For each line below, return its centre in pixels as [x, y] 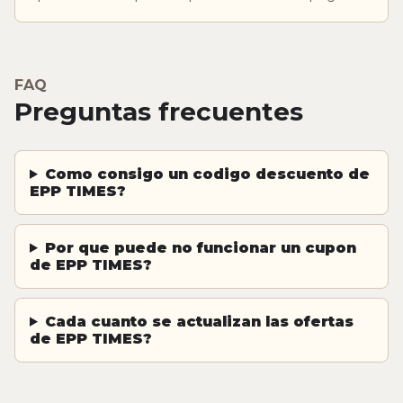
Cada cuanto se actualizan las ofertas [199, 321]
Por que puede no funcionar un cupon [200, 247]
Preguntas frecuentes [159, 111]
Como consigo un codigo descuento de [207, 174]
